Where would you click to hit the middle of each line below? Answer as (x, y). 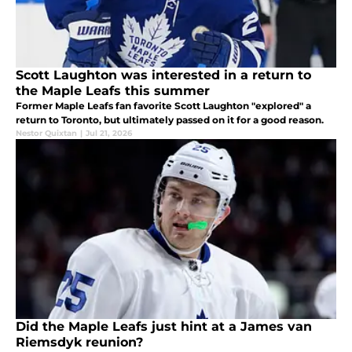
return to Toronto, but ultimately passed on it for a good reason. (170, 120)
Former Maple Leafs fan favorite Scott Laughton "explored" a (163, 106)
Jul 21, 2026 (109, 134)
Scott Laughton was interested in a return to (163, 75)
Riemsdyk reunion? (79, 343)
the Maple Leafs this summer (113, 91)
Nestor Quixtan (46, 134)
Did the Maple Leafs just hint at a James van (164, 327)
